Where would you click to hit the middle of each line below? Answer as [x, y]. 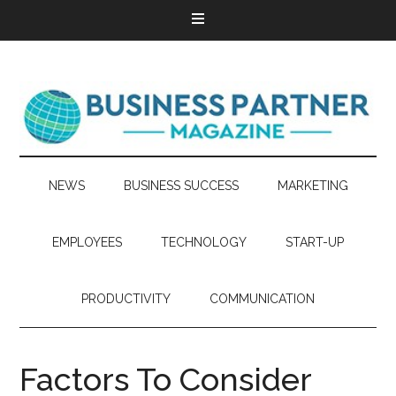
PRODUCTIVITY [126, 299]
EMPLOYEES [87, 242]
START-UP [315, 242]
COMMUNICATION [262, 299]
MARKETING [312, 186]
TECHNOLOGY [204, 242]
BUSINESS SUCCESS [181, 186]
